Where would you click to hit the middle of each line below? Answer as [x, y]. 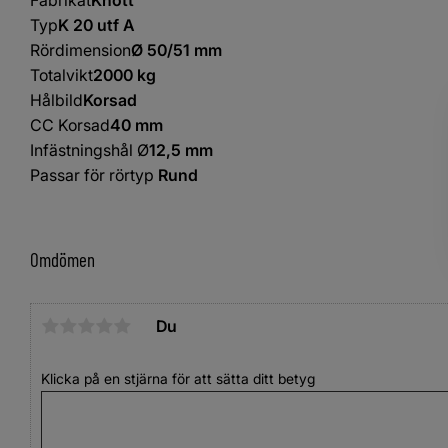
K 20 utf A [96, 24]
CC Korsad [70, 124]
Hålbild [56, 99]
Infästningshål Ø [89, 149]
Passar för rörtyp [92, 174]
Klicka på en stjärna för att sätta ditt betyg [178, 378]
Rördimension [80, 49]
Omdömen [62, 259]
